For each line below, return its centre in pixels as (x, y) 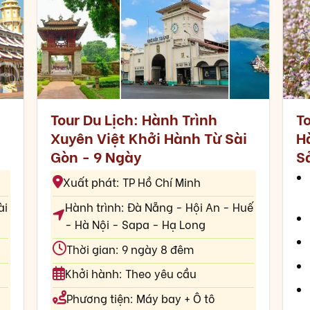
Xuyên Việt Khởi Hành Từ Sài (148, 137)
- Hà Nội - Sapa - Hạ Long (135, 224)
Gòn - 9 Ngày (95, 156)
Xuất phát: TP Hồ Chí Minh (131, 182)
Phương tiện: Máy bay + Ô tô (140, 298)
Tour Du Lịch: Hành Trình (134, 118)
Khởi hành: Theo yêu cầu (130, 273)
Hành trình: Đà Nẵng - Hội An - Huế (159, 206)
